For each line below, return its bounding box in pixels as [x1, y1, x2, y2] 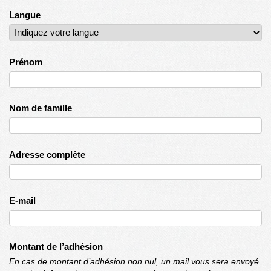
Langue [9, 9, 41, 20]
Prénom [9, 56, 43, 67]
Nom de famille [9, 103, 73, 114]
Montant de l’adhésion [9, 241, 103, 252]
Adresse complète [9, 149, 86, 160]
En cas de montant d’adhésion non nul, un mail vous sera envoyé [9, 257, 260, 267]
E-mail [9, 195, 36, 206]
